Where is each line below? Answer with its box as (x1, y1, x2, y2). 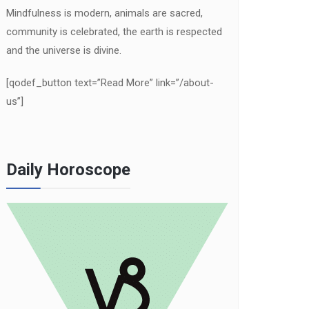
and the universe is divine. (6, 44, 121, 57)
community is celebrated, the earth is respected (6, 26, 222, 38)
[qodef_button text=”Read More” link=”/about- (6, 77, 214, 89)
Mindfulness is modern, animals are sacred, (6, 7, 203, 19)
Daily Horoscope (6, 160, 130, 179)
